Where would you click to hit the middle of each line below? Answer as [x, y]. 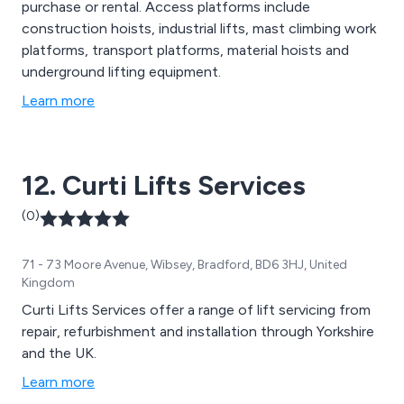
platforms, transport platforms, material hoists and [185, 50]
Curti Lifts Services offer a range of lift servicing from [196, 310]
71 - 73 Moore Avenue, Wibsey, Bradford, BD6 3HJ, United [184, 265]
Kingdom [48, 283]
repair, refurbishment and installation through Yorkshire [198, 332]
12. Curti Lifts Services [164, 186]
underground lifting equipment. [121, 72]
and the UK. [59, 353]
